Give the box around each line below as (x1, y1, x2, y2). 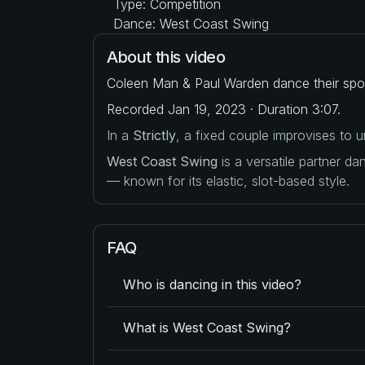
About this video (107, 46, 226, 67)
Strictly (133, 126, 176, 143)
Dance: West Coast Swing (109, 15, 269, 32)
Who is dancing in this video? (123, 276, 301, 293)
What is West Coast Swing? (123, 319, 291, 336)
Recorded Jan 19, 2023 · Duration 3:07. (107, 100, 341, 117)
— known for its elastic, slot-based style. (107, 172, 350, 189)
